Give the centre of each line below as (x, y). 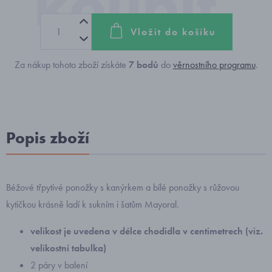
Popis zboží (48, 138)
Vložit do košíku (173, 32)
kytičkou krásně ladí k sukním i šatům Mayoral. (93, 204)
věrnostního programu (214, 65)
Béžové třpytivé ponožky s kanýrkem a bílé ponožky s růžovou (123, 187)
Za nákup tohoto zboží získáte (71, 65)
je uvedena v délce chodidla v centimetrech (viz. (163, 231)
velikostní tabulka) (68, 248)
